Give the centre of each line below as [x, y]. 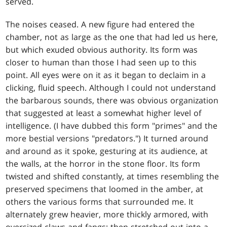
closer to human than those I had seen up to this [101, 63]
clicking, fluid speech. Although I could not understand [111, 88]
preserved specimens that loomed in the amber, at [105, 189]
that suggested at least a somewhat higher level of [104, 113]
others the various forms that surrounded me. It [100, 202]
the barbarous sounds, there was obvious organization [112, 101]
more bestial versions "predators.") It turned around [107, 139]
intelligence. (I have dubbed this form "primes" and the [112, 126]
